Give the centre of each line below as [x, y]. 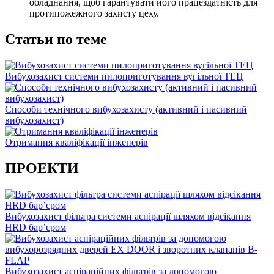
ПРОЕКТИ [42, 168]
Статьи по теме [56, 39]
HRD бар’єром [35, 227]
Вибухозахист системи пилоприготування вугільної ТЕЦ [124, 76]
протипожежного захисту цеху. [94, 13]
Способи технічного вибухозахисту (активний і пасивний [126, 109]
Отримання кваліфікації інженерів [76, 142]
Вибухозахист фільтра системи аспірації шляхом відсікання [128, 216]
